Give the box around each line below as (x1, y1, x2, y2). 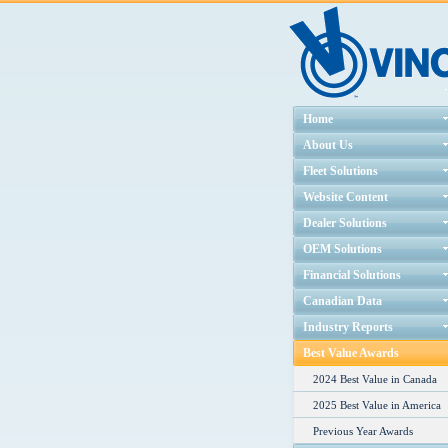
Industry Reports (303, 320, 393, 334)
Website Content (303, 190, 388, 204)
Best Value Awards (303, 346, 399, 360)
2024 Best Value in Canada (313, 373, 437, 385)
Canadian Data (303, 294, 382, 308)
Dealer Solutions (303, 216, 387, 230)
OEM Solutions (303, 242, 382, 256)
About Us (303, 138, 353, 152)
